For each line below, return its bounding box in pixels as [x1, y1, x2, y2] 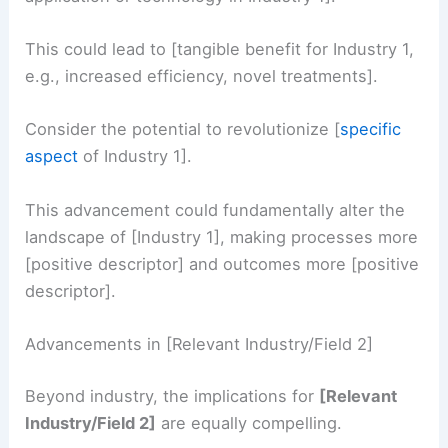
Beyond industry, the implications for [25, 385, 320, 406]
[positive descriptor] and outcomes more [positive [25, 253, 420, 274]
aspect [25, 146, 79, 167]
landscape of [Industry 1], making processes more [25, 226, 419, 247]
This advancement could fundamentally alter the [25, 199, 406, 220]
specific [340, 119, 402, 140]
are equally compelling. [156, 412, 343, 433]
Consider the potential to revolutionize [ [25, 119, 341, 140]
